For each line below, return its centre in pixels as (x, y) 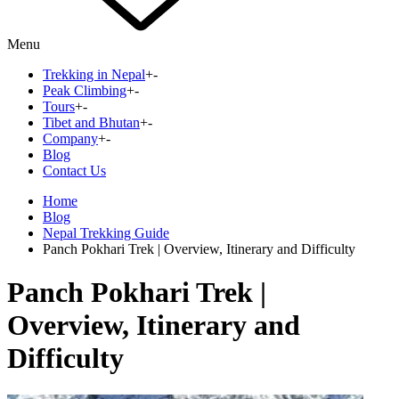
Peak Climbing (85, 90)
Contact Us (74, 171)
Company (70, 138)
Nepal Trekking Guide (106, 233)
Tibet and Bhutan (91, 122)
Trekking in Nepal (94, 74)
